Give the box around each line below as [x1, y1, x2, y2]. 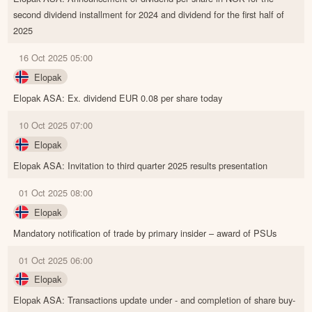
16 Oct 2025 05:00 [19, 50, 93, 64]
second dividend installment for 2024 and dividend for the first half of [13, 7, 285, 21]
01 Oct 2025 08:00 [19, 185, 93, 199]
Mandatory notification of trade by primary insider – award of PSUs [13, 226, 277, 240]
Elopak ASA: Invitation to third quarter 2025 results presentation [13, 158, 268, 172]
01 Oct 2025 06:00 [19, 253, 93, 267]
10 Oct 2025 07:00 [19, 118, 93, 132]
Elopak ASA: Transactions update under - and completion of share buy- [13, 293, 296, 307]
